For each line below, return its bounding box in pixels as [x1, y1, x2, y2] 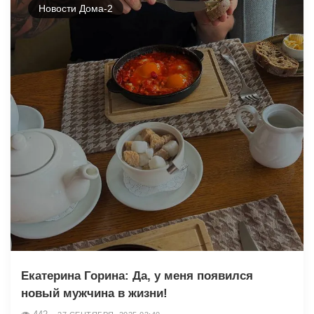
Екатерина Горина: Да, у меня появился [21, 268, 253, 282]
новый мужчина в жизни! [21, 286, 168, 300]
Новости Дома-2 [39, 2, 113, 14]
